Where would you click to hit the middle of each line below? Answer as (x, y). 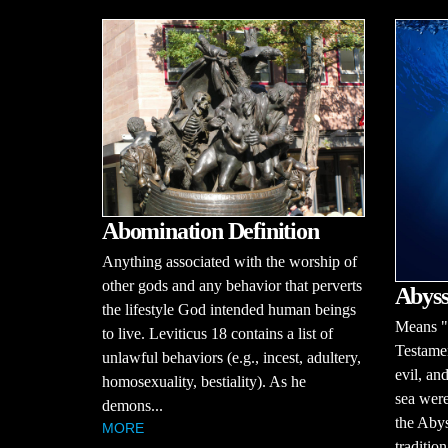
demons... (132, 405)
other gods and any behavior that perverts (232, 285)
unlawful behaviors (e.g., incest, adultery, (231, 357)
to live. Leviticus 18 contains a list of (217, 333)
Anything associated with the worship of (229, 261)
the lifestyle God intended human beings (229, 309)
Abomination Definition (210, 230)
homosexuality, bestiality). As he (204, 381)
